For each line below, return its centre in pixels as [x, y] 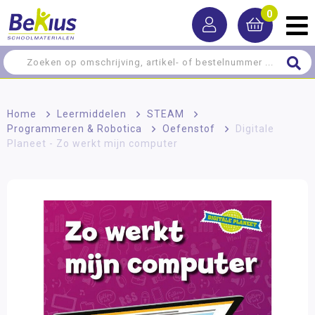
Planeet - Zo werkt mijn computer [92, 143]
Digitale [255, 129]
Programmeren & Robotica [75, 129]
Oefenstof [189, 129]
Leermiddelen [92, 114]
